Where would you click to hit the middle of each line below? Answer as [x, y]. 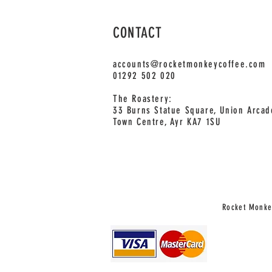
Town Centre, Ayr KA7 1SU [167, 121]
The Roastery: [143, 98]
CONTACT [138, 32]
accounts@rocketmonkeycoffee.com [189, 64]
